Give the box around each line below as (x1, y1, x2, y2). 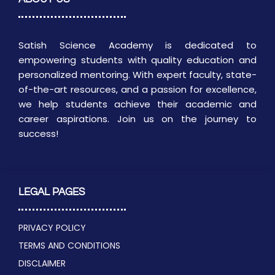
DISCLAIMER (18, 257, 66, 269)
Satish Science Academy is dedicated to (18, 38, 257, 52)
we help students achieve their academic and (18, 97, 257, 110)
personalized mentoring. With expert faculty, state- (18, 68, 257, 81)
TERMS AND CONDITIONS (18, 239, 120, 252)
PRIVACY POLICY (18, 221, 86, 234)
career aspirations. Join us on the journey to (18, 112, 257, 125)
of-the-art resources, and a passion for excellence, (18, 82, 257, 96)
